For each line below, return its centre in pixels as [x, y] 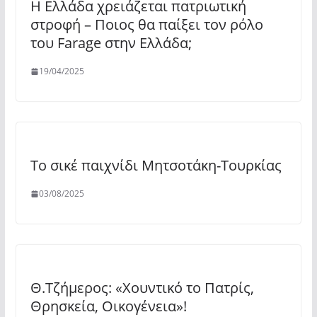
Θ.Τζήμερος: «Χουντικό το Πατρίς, [142, 288]
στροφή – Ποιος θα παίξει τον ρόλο [146, 24]
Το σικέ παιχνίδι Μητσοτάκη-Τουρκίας [156, 165]
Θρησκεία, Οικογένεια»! [108, 306]
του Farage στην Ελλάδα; [111, 43]
